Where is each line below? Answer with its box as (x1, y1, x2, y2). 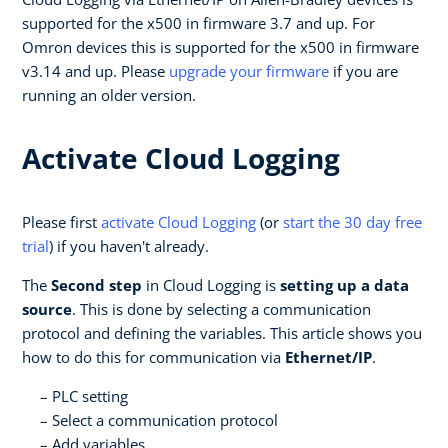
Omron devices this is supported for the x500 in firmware (22, 36, 419, 57)
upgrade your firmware (169, 60, 329, 81)
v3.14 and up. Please (22, 60, 169, 81)
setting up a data (280, 274, 409, 295)
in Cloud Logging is (142, 274, 280, 295)
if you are (329, 60, 398, 81)
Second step (51, 274, 142, 295)
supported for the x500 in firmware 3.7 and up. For (22, 12, 375, 33)
